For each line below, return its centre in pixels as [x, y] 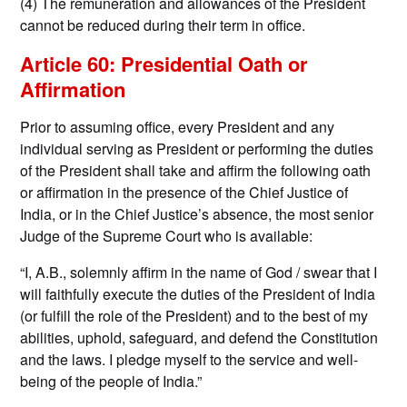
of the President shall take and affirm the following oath [196, 171]
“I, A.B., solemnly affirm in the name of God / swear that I [199, 273]
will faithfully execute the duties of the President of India [198, 294]
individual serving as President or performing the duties [197, 149]
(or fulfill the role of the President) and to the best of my [194, 316]
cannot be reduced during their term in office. [163, 25]
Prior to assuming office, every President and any [178, 127]
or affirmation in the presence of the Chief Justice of [184, 193]
